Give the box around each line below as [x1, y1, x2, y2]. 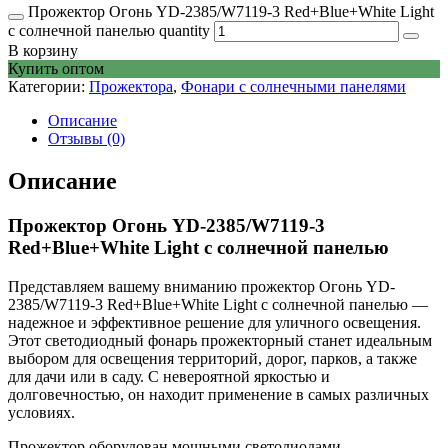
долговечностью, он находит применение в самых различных [8, 385, 429, 403]
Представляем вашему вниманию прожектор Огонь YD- [8, 277, 395, 295]
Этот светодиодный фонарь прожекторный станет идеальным [8, 331, 432, 349]
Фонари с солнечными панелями [181, 78, 406, 96]
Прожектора [89, 78, 173, 96]
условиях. [8, 403, 75, 421]
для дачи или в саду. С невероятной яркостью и [8, 367, 330, 385]
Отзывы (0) [48, 130, 125, 148]
